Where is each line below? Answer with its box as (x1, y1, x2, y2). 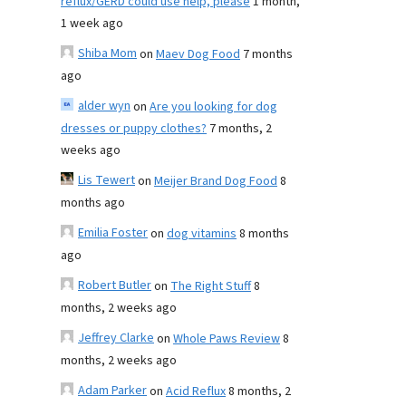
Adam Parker (78, 382, 147, 400)
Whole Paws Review (173, 330, 280, 348)
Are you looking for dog (150, 98, 277, 116)
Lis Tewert (78, 171, 135, 189)
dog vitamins (167, 225, 237, 243)
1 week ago (61, 14, 123, 33)
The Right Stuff (170, 277, 251, 295)
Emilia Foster (78, 224, 148, 242)
